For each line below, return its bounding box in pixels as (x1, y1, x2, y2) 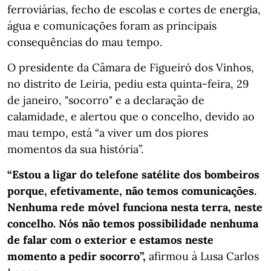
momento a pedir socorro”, (7, 249, 146, 263)
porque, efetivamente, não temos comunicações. (7, 183, 256, 198)
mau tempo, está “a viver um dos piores (7, 125, 208, 140)
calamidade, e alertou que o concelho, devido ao (7, 109, 255, 123)
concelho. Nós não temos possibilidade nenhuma (7, 216, 258, 230)
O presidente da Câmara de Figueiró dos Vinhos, (7, 60, 254, 74)
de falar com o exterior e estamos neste (7, 232, 214, 247)
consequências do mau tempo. (7, 34, 162, 49)
